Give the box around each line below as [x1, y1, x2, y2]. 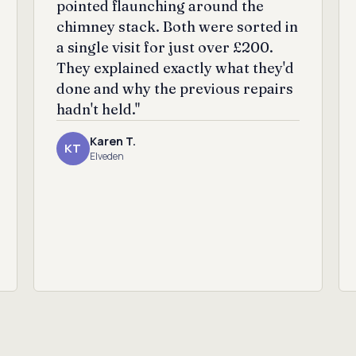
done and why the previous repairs [56, 79, 293, 98]
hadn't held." [56, 99, 140, 118]
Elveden [89, 149, 124, 164]
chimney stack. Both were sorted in [56, 17, 298, 36]
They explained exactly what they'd [56, 58, 294, 77]
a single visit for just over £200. [56, 37, 273, 56]
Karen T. [89, 133, 136, 149]
